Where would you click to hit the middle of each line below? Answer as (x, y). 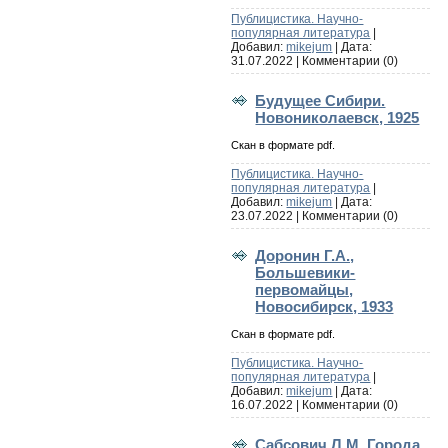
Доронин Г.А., (305, 255)
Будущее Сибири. (320, 100)
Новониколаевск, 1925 (337, 117)
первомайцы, (304, 289)
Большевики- (305, 272)
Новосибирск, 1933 (324, 306)
